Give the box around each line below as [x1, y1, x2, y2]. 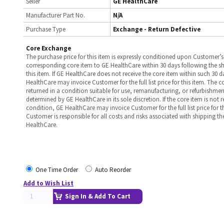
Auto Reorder [95, 165, 131, 174]
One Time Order [35, 165, 78, 174]
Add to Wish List [23, 179, 73, 187]
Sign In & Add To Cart [65, 192, 130, 200]
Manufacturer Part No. [26, 11, 85, 19]
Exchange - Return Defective [113, 25, 200, 33]
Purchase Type [26, 25, 65, 33]
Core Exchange [26, 44, 71, 52]
